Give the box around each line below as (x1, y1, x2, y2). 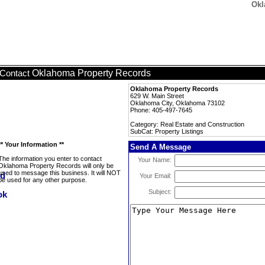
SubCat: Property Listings (130, 128, 203, 135)
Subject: (148, 188, 172, 195)
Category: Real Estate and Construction (130, 121, 244, 128)
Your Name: (138, 156, 172, 163)
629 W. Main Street (130, 92, 184, 99)
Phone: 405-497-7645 (130, 106, 192, 114)
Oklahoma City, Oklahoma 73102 (130, 99, 225, 106)
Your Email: (140, 172, 172, 179)
